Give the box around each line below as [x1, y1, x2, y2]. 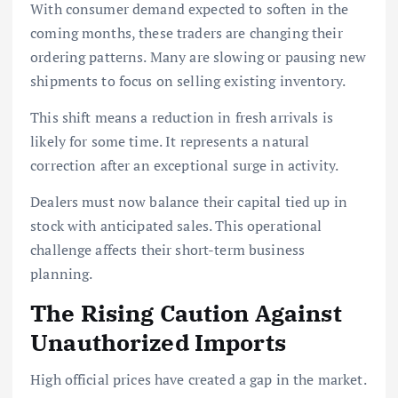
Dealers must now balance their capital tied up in [30, 191, 347, 211]
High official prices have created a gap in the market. [30, 370, 366, 390]
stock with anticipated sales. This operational [30, 215, 322, 235]
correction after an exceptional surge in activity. [30, 155, 339, 175]
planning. [30, 263, 93, 283]
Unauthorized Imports [30, 327, 286, 357]
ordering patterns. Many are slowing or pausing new [30, 46, 367, 67]
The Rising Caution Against [30, 298, 342, 328]
